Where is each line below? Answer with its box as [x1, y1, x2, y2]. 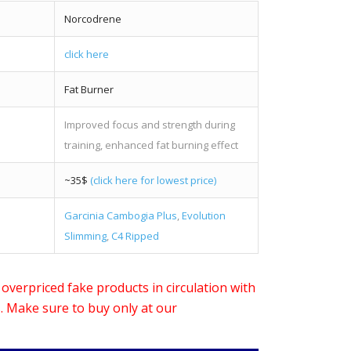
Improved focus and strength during [64, 117, 236, 132]
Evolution [182, 208, 226, 223]
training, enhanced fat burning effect [64, 137, 239, 152]
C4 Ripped [111, 228, 160, 243]
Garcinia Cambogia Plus [64, 208, 178, 223]
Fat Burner [64, 81, 114, 96]
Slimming [64, 228, 107, 243]
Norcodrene [64, 11, 122, 26]
